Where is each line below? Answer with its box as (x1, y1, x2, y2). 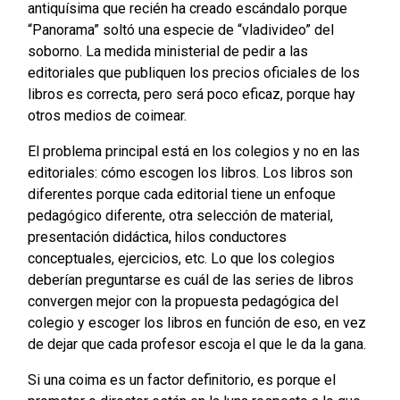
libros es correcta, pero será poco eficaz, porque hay (27, 86, 355, 104)
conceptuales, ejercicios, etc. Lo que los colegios (27, 250, 335, 268)
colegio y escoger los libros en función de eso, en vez (27, 314, 366, 332)
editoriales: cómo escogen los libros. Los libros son (27, 164, 353, 182)
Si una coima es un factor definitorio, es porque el (27, 371, 336, 389)
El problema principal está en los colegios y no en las (27, 143, 360, 161)
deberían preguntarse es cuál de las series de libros (27, 271, 354, 289)
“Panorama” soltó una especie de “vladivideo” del (27, 21, 334, 39)
